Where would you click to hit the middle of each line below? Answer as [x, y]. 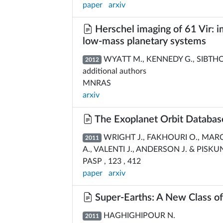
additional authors [114, 71]
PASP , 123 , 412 [112, 161]
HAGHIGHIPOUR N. [138, 216]
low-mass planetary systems [144, 41]
